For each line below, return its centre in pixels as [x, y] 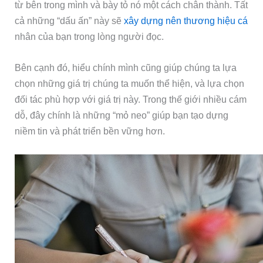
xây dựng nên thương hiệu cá [186, 20]
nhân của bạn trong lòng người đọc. [90, 36]
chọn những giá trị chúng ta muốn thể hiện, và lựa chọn [130, 83]
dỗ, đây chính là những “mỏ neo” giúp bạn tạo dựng [122, 115]
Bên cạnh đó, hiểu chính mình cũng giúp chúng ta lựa [126, 67]
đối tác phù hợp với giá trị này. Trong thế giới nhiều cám [131, 99]
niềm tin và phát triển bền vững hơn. [90, 131]
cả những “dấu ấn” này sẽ [70, 20]
